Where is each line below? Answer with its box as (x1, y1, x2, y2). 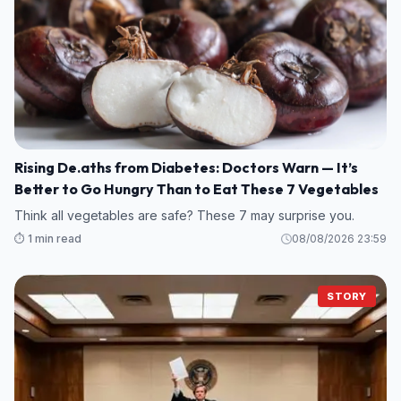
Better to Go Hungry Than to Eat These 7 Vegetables (14, 179, 379, 198)
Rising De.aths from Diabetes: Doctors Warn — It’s (14, 158, 358, 176)
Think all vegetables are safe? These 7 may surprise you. (14, 207, 354, 223)
